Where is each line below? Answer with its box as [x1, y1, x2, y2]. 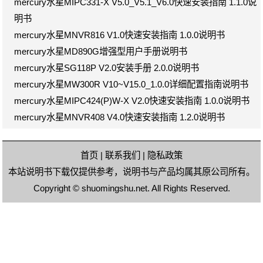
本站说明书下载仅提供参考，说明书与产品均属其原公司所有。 [8, 166, 255, 177]
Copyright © [33, 183, 82, 193]
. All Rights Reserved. [147, 183, 230, 193]
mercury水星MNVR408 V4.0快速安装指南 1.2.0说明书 [14, 112, 225, 122]
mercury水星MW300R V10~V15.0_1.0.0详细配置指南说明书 [14, 79, 249, 89]
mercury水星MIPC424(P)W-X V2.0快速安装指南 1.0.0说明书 [14, 95, 250, 106]
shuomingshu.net [81, 183, 147, 193]
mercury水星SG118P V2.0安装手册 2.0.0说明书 [14, 62, 200, 73]
